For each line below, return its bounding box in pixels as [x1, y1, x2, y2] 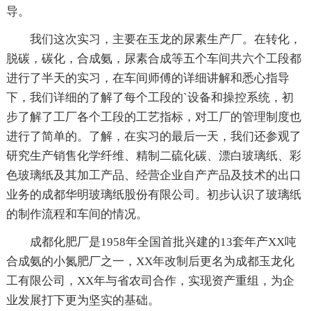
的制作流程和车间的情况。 [6, 207, 148, 221]
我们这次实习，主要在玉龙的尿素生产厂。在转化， [29, 32, 301, 46]
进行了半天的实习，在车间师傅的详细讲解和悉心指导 [6, 71, 289, 85]
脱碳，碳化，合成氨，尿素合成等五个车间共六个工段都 [6, 51, 301, 65]
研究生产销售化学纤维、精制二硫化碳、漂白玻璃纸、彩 [6, 149, 301, 162]
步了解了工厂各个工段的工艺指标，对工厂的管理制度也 [6, 110, 301, 124]
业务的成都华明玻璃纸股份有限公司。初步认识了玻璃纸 [6, 187, 301, 201]
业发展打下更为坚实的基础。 [6, 293, 160, 307]
